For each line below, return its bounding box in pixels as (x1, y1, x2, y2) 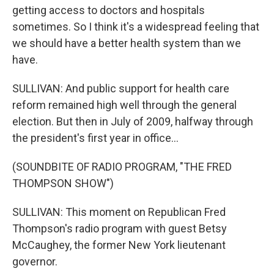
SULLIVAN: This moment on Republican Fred (12, 206, 226, 218)
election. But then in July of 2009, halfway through (12, 115, 253, 128)
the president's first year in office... (12, 131, 179, 144)
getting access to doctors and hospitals (12, 4, 205, 17)
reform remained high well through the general (12, 98, 237, 111)
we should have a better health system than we (12, 37, 241, 50)
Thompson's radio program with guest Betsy (12, 222, 227, 235)
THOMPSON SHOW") (12, 177, 114, 190)
